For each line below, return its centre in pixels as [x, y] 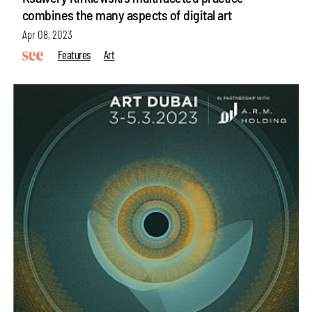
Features [74, 54]
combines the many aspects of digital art [127, 15]
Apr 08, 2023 [47, 34]
